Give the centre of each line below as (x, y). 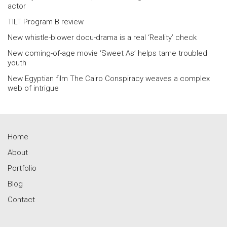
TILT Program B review (46, 22)
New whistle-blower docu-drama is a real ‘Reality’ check (102, 37)
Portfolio (22, 168)
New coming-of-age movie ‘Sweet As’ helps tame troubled (107, 53)
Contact (21, 199)
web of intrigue (33, 88)
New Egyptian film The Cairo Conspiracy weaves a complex (109, 78)
